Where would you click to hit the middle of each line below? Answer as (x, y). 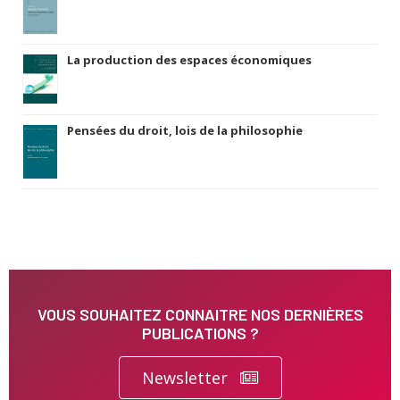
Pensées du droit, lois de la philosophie (185, 130)
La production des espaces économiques (189, 59)
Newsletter (184, 377)
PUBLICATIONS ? (200, 333)
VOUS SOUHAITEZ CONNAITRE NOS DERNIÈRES (200, 314)
